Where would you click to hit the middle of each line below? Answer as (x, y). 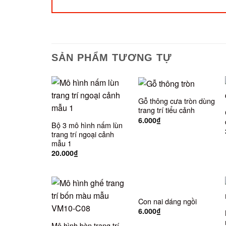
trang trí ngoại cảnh (82, 134)
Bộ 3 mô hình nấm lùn (87, 125)
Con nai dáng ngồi (167, 201)
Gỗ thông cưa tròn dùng (176, 101)
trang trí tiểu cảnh (166, 110)
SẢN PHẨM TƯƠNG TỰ (112, 57)
